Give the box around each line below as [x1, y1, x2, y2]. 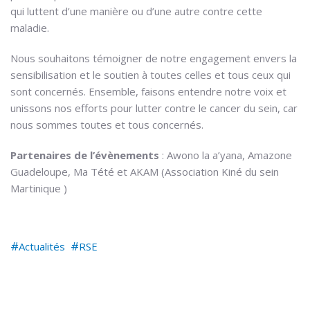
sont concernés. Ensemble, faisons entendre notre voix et [10, 84, 286, 98]
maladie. [10, 20, 49, 35]
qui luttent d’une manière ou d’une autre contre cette [10, 3, 262, 18]
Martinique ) [10, 181, 67, 195]
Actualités [19, 239, 65, 253]
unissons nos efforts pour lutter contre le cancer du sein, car [10, 100, 298, 115]
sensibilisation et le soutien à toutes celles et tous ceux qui [10, 67, 291, 82]
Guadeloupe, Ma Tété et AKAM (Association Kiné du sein [10, 164, 279, 179]
